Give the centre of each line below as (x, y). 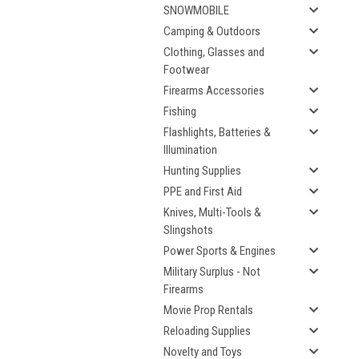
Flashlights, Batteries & (217, 132)
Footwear (186, 70)
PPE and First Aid (203, 192)
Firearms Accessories (214, 91)
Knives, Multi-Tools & (212, 212)
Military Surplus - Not (212, 272)
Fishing (180, 111)
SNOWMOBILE (196, 10)
